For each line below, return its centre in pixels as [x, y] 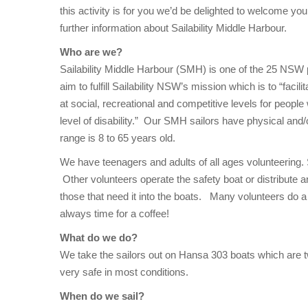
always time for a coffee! [116, 214]
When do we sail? [103, 296]
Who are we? [94, 52]
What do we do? [99, 238]
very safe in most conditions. [125, 272]
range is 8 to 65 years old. [120, 138]
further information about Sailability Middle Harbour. [173, 28]
